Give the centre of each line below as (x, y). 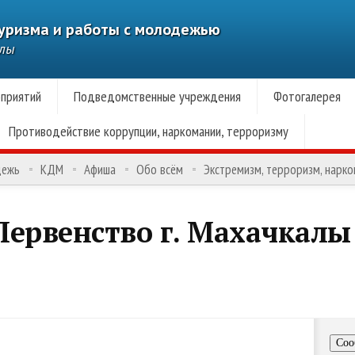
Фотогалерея (307, 96)
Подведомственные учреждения (157, 96)
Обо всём (160, 170)
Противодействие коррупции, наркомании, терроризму (148, 131)
